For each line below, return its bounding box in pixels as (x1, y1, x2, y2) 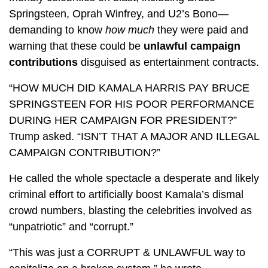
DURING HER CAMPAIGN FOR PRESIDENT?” (9, 114, 237, 127)
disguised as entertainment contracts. (78, 56, 259, 69)
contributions (9, 56, 78, 69)
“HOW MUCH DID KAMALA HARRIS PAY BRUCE (9, 82, 249, 95)
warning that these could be (9, 40, 144, 53)
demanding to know (9, 24, 105, 36)
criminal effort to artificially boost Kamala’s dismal (9, 188, 243, 201)
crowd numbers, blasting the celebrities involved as (9, 205, 252, 217)
